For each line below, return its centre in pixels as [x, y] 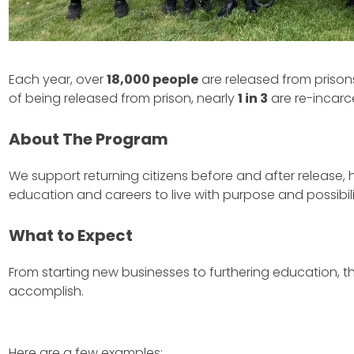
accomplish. [46, 291]
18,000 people [152, 79]
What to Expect [70, 235]
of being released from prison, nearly [123, 98]
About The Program [88, 139]
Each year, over [57, 79]
